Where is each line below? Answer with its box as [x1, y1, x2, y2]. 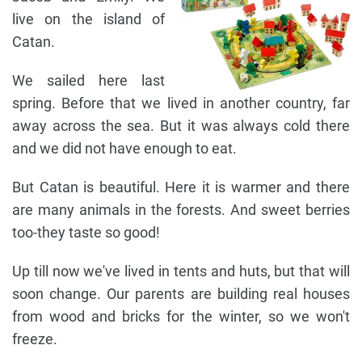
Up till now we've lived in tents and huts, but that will [12, 263, 350, 280]
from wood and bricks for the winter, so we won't [12, 308, 350, 326]
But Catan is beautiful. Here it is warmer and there [12, 179, 350, 196]
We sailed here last [12, 72, 165, 90]
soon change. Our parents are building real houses [12, 285, 350, 303]
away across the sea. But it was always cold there [12, 117, 350, 135]
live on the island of [12, 11, 165, 28]
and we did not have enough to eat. [12, 140, 237, 158]
